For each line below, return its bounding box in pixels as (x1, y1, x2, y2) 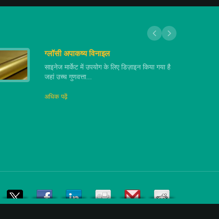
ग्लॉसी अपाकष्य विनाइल (44, 47, 110, 59)
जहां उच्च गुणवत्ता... (44, 72, 92, 81)
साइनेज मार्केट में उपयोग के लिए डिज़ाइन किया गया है (44, 63, 171, 71)
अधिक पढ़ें (44, 92, 67, 100)
